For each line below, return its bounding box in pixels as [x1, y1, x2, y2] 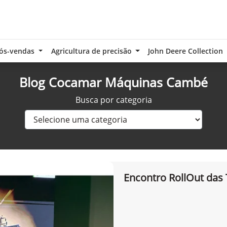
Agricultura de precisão [51, 46, 134, 56]
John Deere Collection [147, 46, 223, 56]
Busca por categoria [75, 94, 152, 105]
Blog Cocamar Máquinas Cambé [19, 73, 208, 91]
